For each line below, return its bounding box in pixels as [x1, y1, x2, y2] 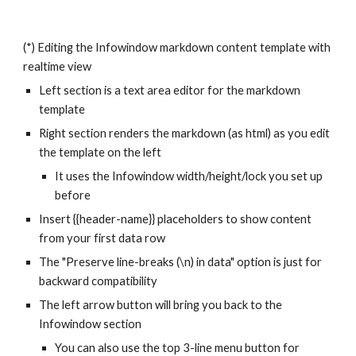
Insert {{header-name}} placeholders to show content [39, 212, 312, 226]
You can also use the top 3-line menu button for [55, 341, 300, 354]
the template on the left [39, 145, 162, 159]
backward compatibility [39, 274, 158, 288]
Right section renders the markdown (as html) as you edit [39, 126, 331, 140]
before [55, 188, 91, 202]
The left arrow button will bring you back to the [39, 298, 283, 311]
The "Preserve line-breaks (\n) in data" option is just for [39, 255, 323, 269]
